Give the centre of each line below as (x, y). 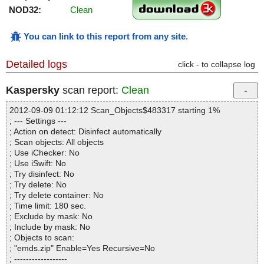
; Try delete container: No (57, 195)
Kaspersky (33, 90)
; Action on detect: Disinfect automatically (85, 132)
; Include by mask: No (50, 227)
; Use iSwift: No (38, 164)
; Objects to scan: (42, 238)
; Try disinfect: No (42, 174)
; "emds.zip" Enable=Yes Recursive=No (82, 248)
